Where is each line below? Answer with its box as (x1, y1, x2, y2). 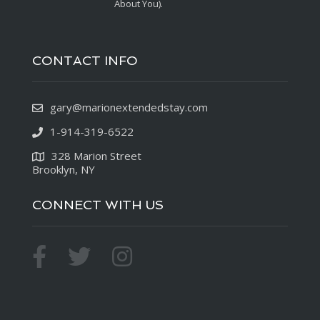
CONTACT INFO (32, 53, 138, 68)
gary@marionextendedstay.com (50, 100, 208, 114)
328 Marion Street (51, 149, 141, 163)
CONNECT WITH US (32, 197, 164, 212)
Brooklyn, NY (32, 162, 95, 176)
